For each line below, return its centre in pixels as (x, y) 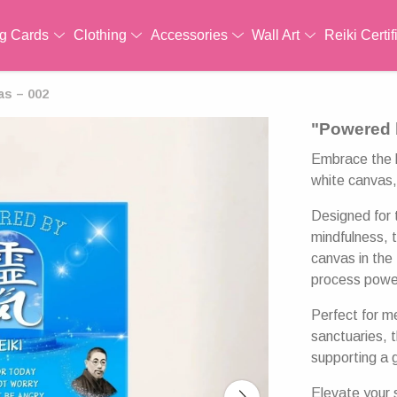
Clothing (101, 35)
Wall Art (278, 35)
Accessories (191, 35)
